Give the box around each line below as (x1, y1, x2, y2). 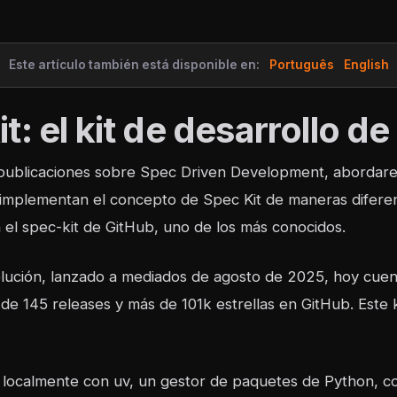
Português (269, 58, 334, 72)
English (343, 58, 389, 72)
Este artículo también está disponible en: (8, 58, 260, 72)
